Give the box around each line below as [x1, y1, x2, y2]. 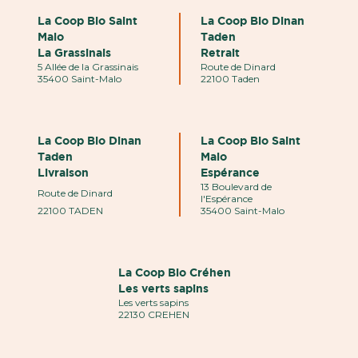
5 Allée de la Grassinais [38, 61, 139, 74]
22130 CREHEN [118, 308, 190, 321]
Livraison [38, 166, 89, 179]
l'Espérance [201, 193, 253, 205]
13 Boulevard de [201, 181, 272, 193]
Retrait [201, 46, 240, 59]
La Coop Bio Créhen [118, 266, 232, 279]
